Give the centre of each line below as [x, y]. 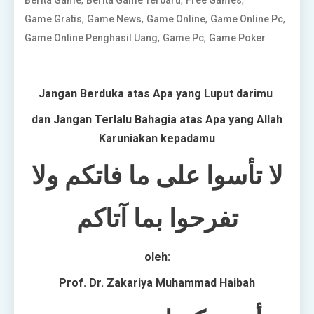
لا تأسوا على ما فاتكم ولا [157, 176]
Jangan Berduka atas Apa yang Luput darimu [157, 94]
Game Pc [183, 38]
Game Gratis [53, 19]
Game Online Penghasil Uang [91, 38]
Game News [114, 19]
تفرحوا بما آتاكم [157, 219]
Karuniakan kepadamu [157, 139]
